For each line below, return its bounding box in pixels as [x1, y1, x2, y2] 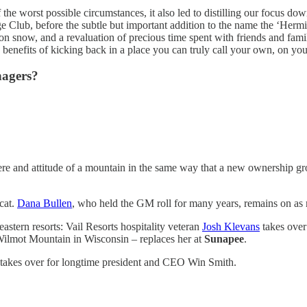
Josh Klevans [202, 220, 260, 232]
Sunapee [204, 232, 244, 245]
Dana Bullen [17, 197, 72, 209]
